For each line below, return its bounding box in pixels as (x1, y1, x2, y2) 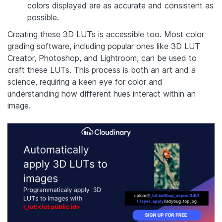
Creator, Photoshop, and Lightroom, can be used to (7, 53, 197, 63)
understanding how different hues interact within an (7, 89, 196, 99)
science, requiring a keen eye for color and (7, 77, 163, 87)
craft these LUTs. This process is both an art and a (7, 65, 196, 75)
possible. (27, 12, 59, 23)
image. (7, 101, 31, 111)
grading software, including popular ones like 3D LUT (7, 41, 200, 52)
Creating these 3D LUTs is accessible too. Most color (7, 29, 204, 40)
